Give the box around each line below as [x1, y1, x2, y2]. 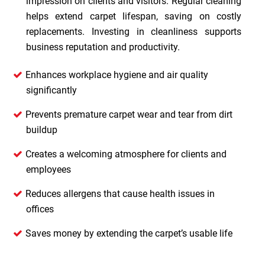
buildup [26, 124, 57, 135]
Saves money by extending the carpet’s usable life [25, 228, 232, 239]
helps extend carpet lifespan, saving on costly [26, 11, 241, 22]
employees [26, 164, 71, 175]
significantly [26, 85, 77, 96]
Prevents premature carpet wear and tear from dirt [25, 109, 232, 120]
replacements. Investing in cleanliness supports [26, 26, 241, 37]
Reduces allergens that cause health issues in [25, 188, 215, 199]
